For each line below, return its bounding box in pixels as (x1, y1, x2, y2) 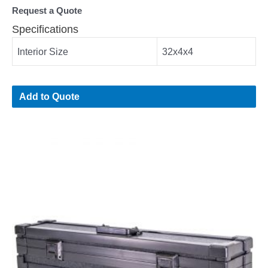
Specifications (12, 23, 78, 36)
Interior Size (17, 46, 68, 57)
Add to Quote (19, 91, 80, 102)
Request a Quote (12, 5, 82, 16)
